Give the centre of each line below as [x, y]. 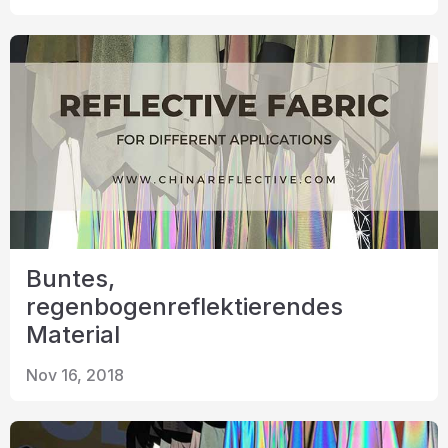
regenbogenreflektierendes [184, 306]
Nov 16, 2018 [75, 375]
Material [73, 334]
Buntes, [70, 278]
